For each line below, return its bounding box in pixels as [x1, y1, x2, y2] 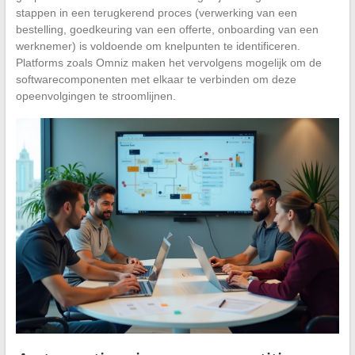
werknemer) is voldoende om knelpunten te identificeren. [15, 39, 300, 52]
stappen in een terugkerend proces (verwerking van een [15, 6, 297, 19]
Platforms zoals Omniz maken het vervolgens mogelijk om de [15, 55, 322, 69]
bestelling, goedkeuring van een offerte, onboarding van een [15, 22, 319, 36]
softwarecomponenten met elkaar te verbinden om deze [15, 72, 296, 86]
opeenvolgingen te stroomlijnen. [15, 89, 176, 102]
